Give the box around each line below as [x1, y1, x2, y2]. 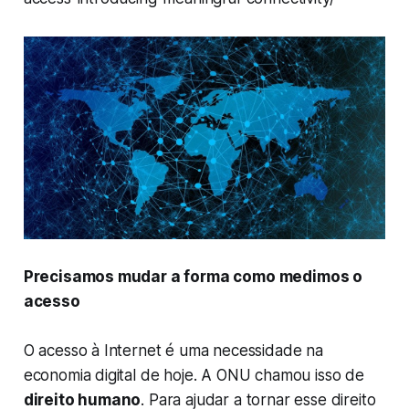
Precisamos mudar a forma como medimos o [23, 267, 363, 287]
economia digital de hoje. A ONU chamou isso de [23, 366, 364, 385]
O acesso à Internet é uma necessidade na [23, 341, 323, 361]
